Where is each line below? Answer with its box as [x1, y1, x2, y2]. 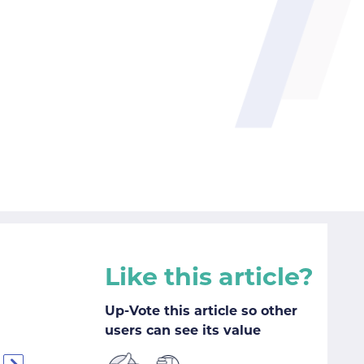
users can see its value [105, 325, 261, 338]
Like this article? [105, 266, 314, 292]
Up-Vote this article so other [105, 305, 297, 318]
